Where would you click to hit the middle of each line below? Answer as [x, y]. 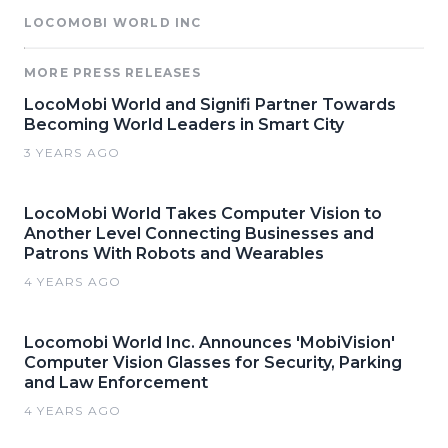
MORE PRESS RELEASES [112, 72]
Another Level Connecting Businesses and [199, 233]
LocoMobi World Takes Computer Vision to [203, 213]
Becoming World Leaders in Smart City [184, 124]
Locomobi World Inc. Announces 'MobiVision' [209, 342]
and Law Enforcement [116, 382]
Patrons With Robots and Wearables [174, 253]
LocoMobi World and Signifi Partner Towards [210, 104]
